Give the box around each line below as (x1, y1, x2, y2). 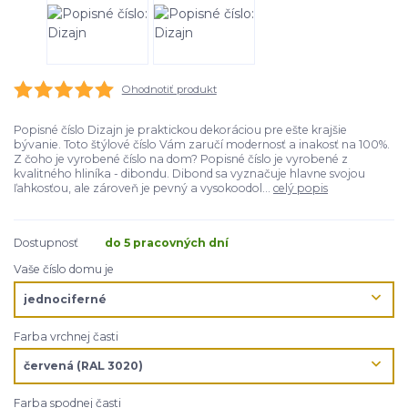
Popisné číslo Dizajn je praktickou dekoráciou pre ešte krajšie (14, 122, 347, 137)
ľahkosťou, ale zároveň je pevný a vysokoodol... (14, 180, 273, 195)
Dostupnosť (14, 236, 78, 250)
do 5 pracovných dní (105, 236, 229, 250)
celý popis (273, 180, 328, 195)
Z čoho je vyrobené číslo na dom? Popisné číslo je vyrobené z (14, 151, 348, 166)
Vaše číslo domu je (14, 262, 114, 277)
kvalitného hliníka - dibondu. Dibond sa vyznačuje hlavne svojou (14, 166, 365, 180)
